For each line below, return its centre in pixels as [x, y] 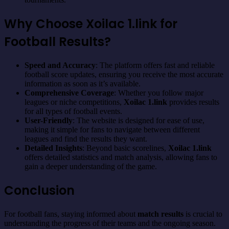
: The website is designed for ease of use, [139, 120]
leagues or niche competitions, [74, 102]
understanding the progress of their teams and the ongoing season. [110, 223]
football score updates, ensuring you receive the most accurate [124, 74]
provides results [193, 102]
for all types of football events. [73, 111]
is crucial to [203, 214]
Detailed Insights [53, 148]
